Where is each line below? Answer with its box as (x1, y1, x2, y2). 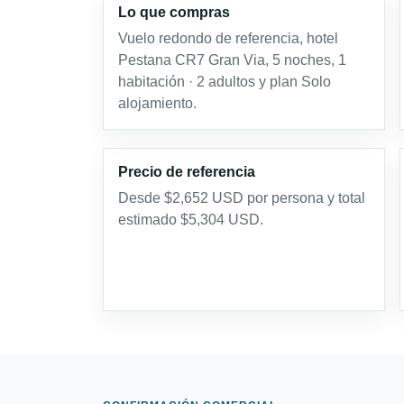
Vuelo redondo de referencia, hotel (118, 31, 338, 46)
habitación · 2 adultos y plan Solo (118, 74, 331, 89)
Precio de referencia (118, 164, 255, 179)
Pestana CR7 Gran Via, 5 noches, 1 (118, 52, 346, 68)
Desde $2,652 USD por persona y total (118, 190, 365, 206)
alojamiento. (118, 96, 197, 111)
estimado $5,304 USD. (118, 212, 263, 227)
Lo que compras (118, 5, 230, 20)
